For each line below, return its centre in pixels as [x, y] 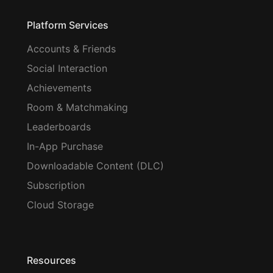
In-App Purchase [65, 146]
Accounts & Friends [71, 48]
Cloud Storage [60, 204]
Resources [51, 260]
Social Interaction [67, 68]
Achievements [59, 87]
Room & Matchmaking [77, 107]
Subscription [56, 185]
